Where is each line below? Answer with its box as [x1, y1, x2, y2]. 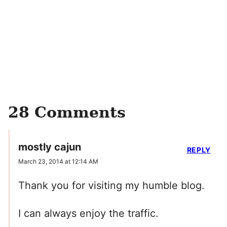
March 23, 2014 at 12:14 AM [18, 158, 98, 166]
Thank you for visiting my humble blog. [18, 179, 205, 192]
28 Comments [8, 103, 126, 121]
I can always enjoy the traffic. [18, 207, 159, 220]
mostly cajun [18, 141, 81, 154]
